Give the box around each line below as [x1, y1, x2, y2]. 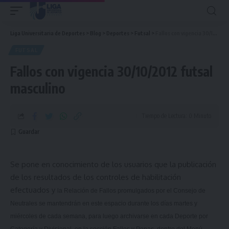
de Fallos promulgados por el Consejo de [89, 187, 205, 194]
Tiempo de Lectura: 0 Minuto [142, 112, 211, 120]
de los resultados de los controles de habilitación [10, 172, 183, 182]
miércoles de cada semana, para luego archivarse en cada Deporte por [10, 213, 208, 220]
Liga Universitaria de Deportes [10, 30, 85, 36]
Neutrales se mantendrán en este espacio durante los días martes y [10, 200, 197, 207]
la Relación [57, 187, 89, 194]
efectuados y [10, 185, 55, 195]
